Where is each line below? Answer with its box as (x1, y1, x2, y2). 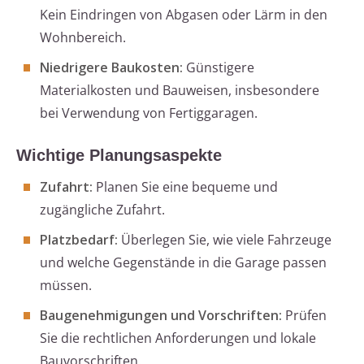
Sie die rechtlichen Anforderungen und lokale (40, 329, 316, 348)
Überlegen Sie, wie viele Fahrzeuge (118, 231, 331, 249)
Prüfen (282, 306, 327, 325)
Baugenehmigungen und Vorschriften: (40, 306, 282, 325)
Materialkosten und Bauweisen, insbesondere (40, 81, 319, 100)
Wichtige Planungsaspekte (16, 146, 222, 165)
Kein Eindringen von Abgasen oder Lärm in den (40, 6, 327, 24)
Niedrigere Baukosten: (40, 58, 183, 77)
